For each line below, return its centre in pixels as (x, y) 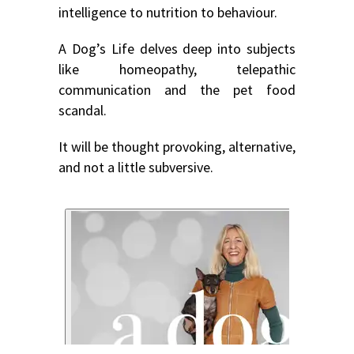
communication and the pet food (177, 90)
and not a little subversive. (136, 168)
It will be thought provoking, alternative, (177, 147)
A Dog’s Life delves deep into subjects (177, 49)
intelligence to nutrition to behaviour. (168, 13)
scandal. (83, 111)
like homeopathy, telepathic (177, 70)
